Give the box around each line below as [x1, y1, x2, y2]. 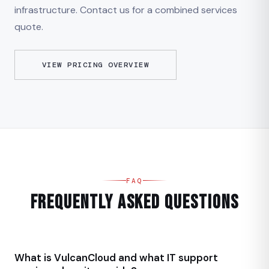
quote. [14, 20, 43, 33]
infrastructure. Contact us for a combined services [14, 3, 237, 16]
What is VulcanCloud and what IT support [14, 251, 218, 265]
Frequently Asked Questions [30, 191, 239, 215]
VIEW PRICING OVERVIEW [41, 59, 150, 70]
